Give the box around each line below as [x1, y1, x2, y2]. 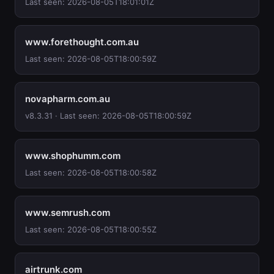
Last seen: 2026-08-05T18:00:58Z [25, 168, 157, 177]
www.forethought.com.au [25, 36, 139, 48]
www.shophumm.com [25, 150, 120, 161]
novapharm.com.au [25, 93, 110, 105]
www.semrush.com [25, 207, 110, 218]
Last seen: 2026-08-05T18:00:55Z [25, 224, 157, 234]
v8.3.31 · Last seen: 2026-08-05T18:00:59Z [25, 111, 191, 120]
